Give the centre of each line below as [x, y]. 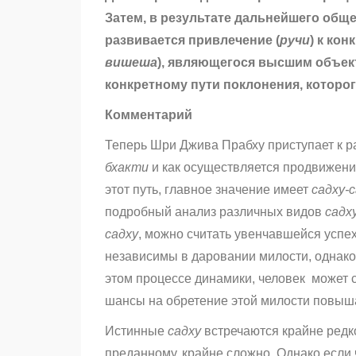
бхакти [128, 168]
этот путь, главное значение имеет [208, 190]
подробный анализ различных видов [215, 212]
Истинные [136, 331]
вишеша [131, 63]
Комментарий [149, 115]
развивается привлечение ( [192, 41]
